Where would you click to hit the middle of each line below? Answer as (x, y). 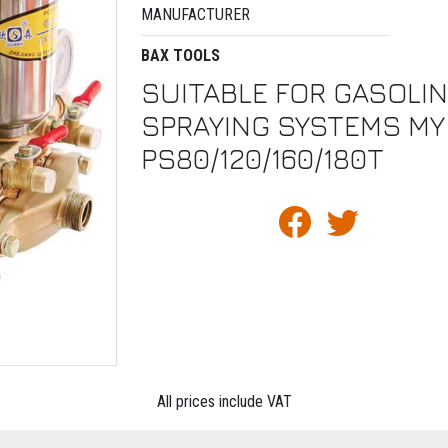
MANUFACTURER (195, 15)
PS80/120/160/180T (262, 159)
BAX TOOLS (180, 56)
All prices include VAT (224, 402)
